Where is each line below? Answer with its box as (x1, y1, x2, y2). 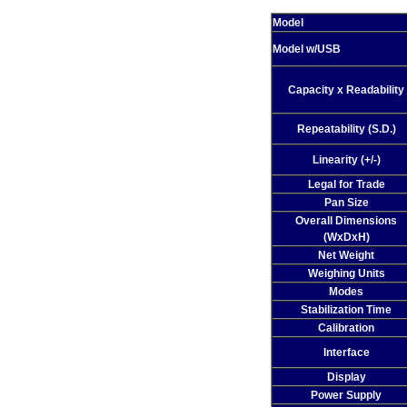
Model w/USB (272, 43, 341, 55)
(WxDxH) (323, 231, 370, 243)
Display (326, 371, 366, 383)
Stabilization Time (301, 303, 392, 316)
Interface (323, 346, 370, 359)
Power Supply (311, 389, 382, 402)
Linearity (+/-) (312, 154, 381, 166)
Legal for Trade (307, 178, 385, 191)
